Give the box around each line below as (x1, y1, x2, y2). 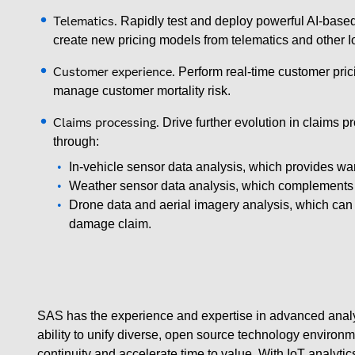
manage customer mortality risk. (53, 84, 231, 97)
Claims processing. (53, 115, 159, 130)
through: (53, 135, 99, 148)
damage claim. (69, 217, 151, 231)
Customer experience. (53, 64, 178, 79)
